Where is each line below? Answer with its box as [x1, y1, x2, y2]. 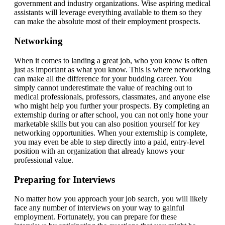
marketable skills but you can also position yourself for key [14, 119, 200, 128]
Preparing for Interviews [14, 174, 115, 185]
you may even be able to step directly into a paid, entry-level [14, 137, 204, 146]
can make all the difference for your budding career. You [14, 74, 192, 83]
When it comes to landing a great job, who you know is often [14, 56, 207, 65]
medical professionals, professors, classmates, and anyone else [14, 92, 210, 101]
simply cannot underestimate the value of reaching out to [14, 83, 192, 92]
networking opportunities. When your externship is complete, [14, 128, 207, 137]
